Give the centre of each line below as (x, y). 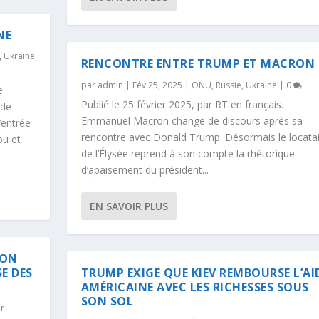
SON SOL (107, 301)
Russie (228, 85)
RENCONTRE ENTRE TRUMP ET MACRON (198, 63)
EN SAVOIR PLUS (129, 206)
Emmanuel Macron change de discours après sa (192, 120)
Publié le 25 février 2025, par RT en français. (182, 104)
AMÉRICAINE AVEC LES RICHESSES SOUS (195, 287)
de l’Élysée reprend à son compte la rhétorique (188, 153)
